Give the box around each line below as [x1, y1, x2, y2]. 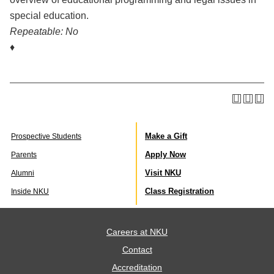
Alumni [11, 168, 34, 177]
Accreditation [112, 262, 162, 272]
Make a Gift [145, 131, 187, 141]
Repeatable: [10, 26, 63, 37]
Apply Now [145, 149, 186, 159]
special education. [10, 10, 89, 21]
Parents [11, 150, 37, 159]
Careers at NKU [106, 227, 168, 237]
